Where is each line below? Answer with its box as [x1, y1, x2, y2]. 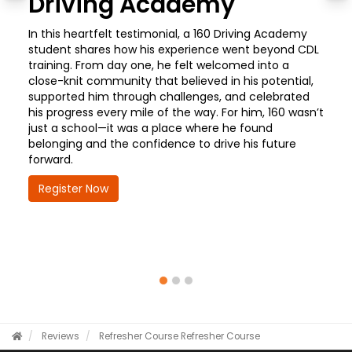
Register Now [38, 180, 108, 196]
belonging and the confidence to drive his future [27, 135, 296, 152]
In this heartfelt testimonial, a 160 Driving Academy [27, 25, 307, 42]
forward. [27, 151, 73, 167]
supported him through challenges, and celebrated [27, 88, 310, 104]
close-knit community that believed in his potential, [27, 72, 313, 89]
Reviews [42, 330, 79, 343]
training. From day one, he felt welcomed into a [27, 57, 289, 73]
